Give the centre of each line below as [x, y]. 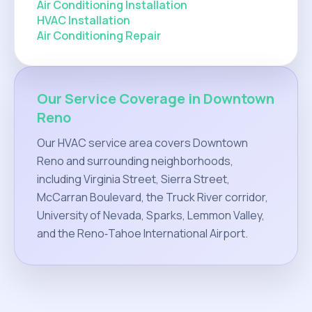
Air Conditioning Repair [99, 36]
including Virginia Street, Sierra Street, [133, 179]
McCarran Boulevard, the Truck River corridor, [153, 197]
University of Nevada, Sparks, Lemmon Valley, [151, 215]
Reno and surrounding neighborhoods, [135, 161]
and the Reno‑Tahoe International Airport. [142, 233]
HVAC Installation [84, 20]
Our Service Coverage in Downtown [156, 99]
